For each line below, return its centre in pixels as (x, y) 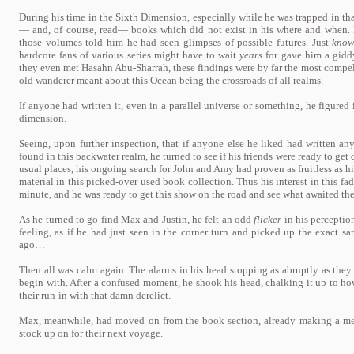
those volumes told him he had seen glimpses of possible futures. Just (176, 42)
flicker (268, 219)
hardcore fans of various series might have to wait (130, 55)
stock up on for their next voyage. (91, 333)
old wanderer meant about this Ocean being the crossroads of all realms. (171, 80)
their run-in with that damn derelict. (95, 295)
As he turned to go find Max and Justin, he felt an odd (137, 219)
